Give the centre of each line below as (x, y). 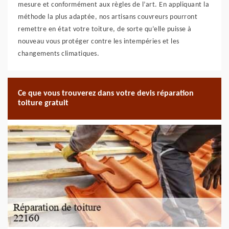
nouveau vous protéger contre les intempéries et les (99, 42)
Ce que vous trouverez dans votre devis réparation (106, 94)
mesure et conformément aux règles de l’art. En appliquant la (113, 5)
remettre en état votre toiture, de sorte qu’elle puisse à (105, 29)
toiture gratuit (43, 103)
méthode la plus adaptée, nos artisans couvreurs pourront (108, 17)
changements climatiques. (59, 54)
